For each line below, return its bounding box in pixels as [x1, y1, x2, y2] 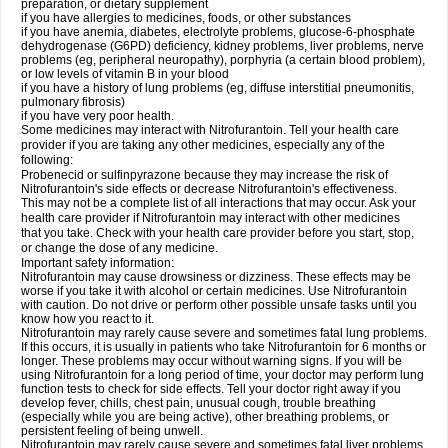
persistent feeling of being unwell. [21, 424, 203, 438]
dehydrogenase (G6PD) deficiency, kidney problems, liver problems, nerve [21, 39, 424, 53]
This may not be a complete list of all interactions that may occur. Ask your [21, 196, 416, 210]
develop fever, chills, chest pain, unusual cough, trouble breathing [21, 396, 376, 410]
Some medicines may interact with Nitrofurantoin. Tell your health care [21, 123, 399, 137]
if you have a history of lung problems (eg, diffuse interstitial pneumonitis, [21, 81, 414, 95]
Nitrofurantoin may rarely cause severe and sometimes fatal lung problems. [21, 326, 427, 340]
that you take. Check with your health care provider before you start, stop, [21, 226, 414, 240]
